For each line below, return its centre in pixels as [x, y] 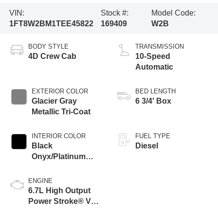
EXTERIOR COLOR [60, 91]
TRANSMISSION [160, 47]
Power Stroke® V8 [62, 201]
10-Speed [153, 56]
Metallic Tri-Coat [61, 112]
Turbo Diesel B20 [60, 212]
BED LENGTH [155, 91]
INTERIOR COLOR [58, 136]
